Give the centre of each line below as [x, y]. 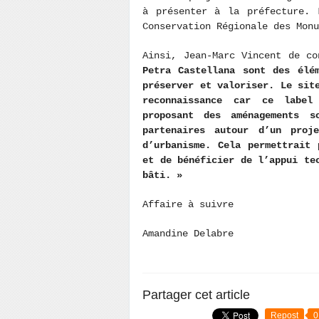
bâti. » [165, 175]
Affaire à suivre [188, 204]
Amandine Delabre [191, 234]
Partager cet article [196, 295]
